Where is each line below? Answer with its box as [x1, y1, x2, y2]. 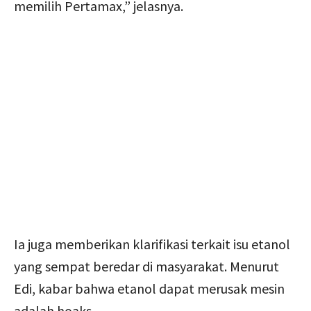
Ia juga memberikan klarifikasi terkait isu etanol [14, 235, 290, 253]
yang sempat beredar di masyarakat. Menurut [14, 257, 279, 275]
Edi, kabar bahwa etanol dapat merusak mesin [14, 279, 285, 297]
